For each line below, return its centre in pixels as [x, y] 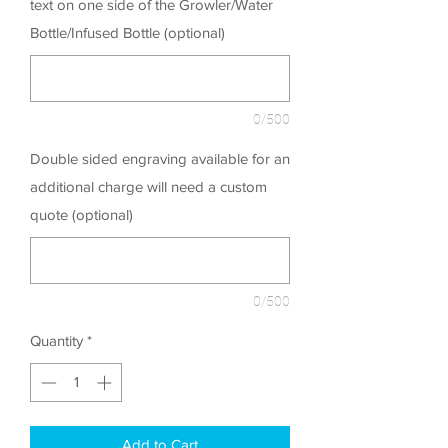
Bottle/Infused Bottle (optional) [127, 33]
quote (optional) [81, 215]
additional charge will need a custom [148, 187]
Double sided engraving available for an [160, 159]
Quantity [56, 341]
